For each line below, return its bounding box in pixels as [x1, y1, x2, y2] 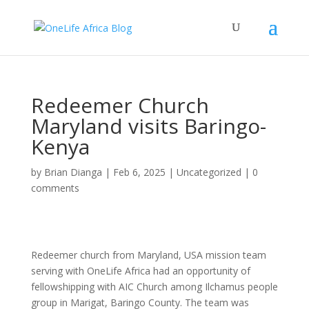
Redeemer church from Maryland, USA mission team [30, 248, 266, 261]
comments [30, 181, 79, 195]
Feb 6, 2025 [112, 166, 166, 179]
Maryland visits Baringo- [30, 112, 266, 140]
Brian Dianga [43, 166, 102, 179]
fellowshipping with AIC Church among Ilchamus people [30, 280, 278, 293]
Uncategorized [176, 166, 241, 179]
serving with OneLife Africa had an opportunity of [30, 264, 250, 277]
